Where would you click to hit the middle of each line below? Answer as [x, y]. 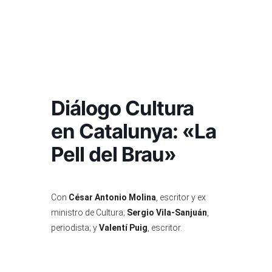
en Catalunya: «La [134, 131]
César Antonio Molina [112, 197]
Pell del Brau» [114, 154]
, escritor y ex [181, 197]
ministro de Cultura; [89, 212]
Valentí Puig [123, 227]
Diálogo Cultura [122, 108]
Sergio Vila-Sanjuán [167, 212]
